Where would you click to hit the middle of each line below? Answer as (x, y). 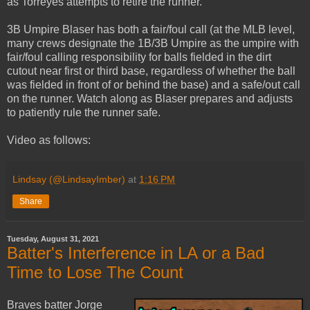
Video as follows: (49, 140)
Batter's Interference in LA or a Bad (136, 253)
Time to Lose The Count (95, 272)
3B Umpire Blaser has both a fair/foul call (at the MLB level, (151, 29)
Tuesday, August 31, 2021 (53, 239)
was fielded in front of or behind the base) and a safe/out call (154, 84)
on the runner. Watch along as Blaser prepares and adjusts (150, 98)
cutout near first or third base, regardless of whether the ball (151, 71)
